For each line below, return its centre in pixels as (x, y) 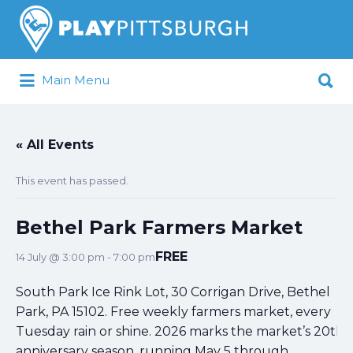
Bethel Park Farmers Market (159, 227)
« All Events (55, 145)
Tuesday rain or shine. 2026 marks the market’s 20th (180, 331)
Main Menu (76, 80)
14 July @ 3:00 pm (60, 256)
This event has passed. (72, 180)
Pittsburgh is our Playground (147, 90)
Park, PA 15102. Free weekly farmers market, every (173, 312)
